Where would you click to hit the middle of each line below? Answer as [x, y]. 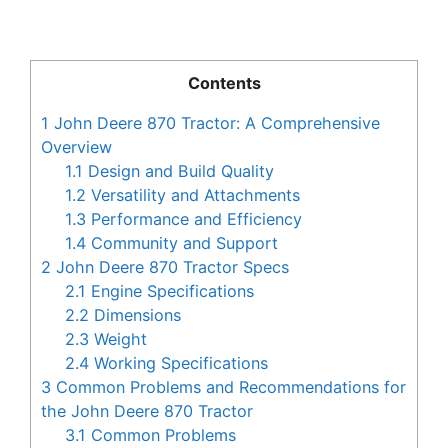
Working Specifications [179, 363]
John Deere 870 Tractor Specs [170, 267]
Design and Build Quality [179, 171]
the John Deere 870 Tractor [147, 411]
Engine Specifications [170, 291]
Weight [118, 339]
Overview [76, 147]
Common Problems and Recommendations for [228, 387]
